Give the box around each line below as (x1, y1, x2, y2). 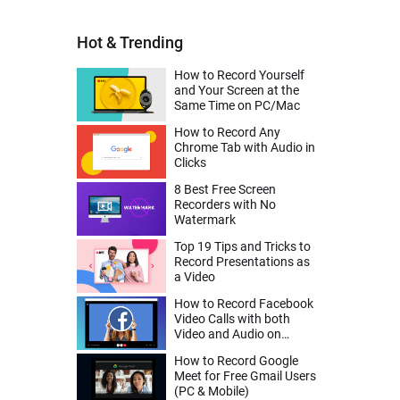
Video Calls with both (174, 312, 290, 326)
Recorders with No (174, 197, 276, 212)
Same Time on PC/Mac (174, 98, 300, 112)
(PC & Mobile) (174, 384, 249, 398)
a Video (174, 270, 215, 284)
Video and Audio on (174, 327, 281, 341)
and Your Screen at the (174, 83, 299, 97)
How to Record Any (174, 125, 280, 139)
